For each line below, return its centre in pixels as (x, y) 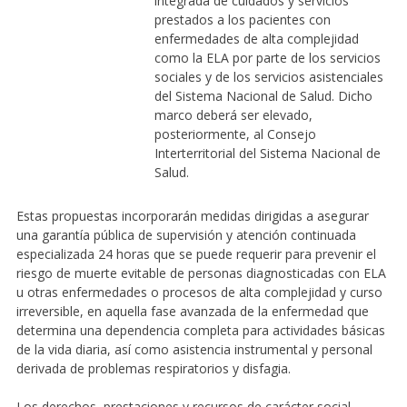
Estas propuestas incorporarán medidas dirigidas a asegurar (192, 215)
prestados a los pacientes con (242, 19)
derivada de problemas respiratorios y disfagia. (153, 368)
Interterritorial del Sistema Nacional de (267, 153)
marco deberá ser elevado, (233, 114)
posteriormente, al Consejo (235, 134)
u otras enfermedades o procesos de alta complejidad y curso (199, 292)
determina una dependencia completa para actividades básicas (200, 330)
